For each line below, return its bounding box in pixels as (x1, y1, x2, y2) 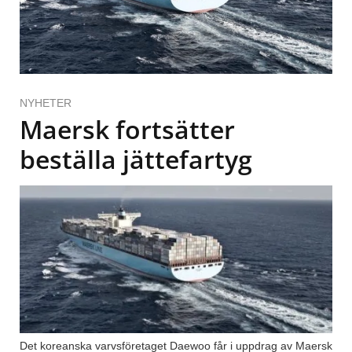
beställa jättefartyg (20, 142, 252, 177)
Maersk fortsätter (20, 112, 235, 147)
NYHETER (20, 97, 71, 110)
